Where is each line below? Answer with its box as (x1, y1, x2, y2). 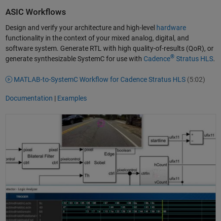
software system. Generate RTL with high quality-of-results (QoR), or (5, 44, 214, 52)
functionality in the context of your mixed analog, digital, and (5, 34, 189, 42)
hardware (156, 23, 186, 32)
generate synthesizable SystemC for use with (5, 54, 144, 63)
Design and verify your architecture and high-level (5, 23, 156, 32)
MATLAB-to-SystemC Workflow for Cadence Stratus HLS (14, 75, 185, 83)
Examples (57, 94, 87, 103)
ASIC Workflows (5, 7, 66, 17)
